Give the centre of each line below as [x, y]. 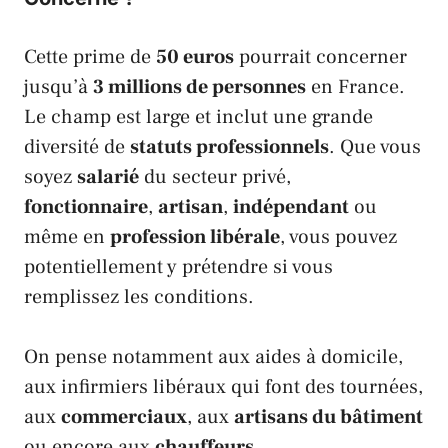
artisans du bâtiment [328, 416]
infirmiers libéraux [143, 386]
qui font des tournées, [324, 386]
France [368, 86]
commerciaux [124, 416]
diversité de [77, 146]
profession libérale [195, 236]
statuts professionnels [229, 146]
